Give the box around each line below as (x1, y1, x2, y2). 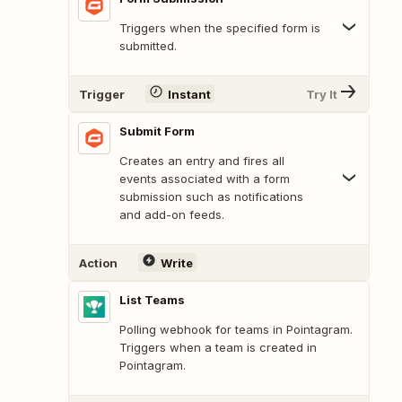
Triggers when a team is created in (119, 340, 317, 355)
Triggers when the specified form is (119, 21, 320, 36)
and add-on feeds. (119, 207, 224, 223)
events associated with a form (119, 171, 290, 187)
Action (79, 255, 118, 270)
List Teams (119, 293, 185, 308)
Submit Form (119, 124, 195, 139)
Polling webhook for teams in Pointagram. (119, 322, 353, 337)
